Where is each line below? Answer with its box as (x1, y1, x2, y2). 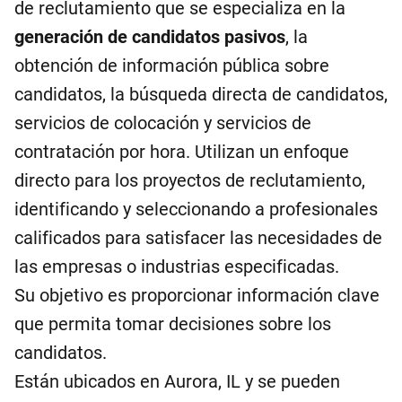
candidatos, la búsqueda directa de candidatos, (14, 83, 388, 105)
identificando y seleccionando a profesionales (14, 198, 378, 220)
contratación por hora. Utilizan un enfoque (14, 141, 349, 162)
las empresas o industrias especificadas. (14, 256, 339, 277)
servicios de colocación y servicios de (14, 112, 311, 134)
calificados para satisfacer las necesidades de (14, 227, 382, 249)
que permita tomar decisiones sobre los (14, 313, 331, 335)
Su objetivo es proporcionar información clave (14, 284, 380, 306)
